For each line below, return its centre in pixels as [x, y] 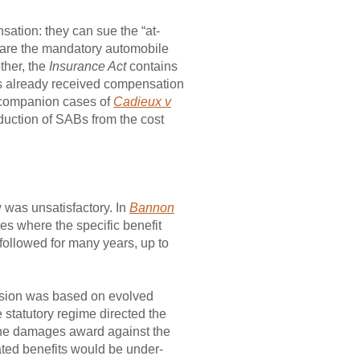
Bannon [152, 208]
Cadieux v [142, 102]
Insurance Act [89, 66]
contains [153, 66]
